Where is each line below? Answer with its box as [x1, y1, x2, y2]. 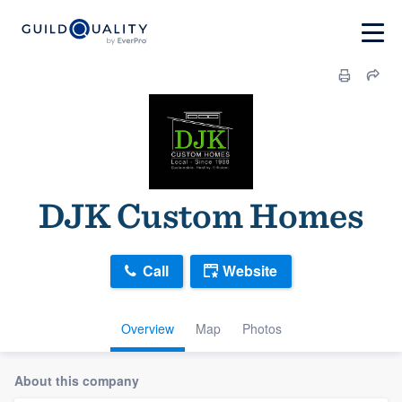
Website [223, 260, 277, 282]
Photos [241, 319, 282, 337]
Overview [120, 319, 174, 337]
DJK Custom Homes [39, 194, 363, 237]
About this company [14, 371, 139, 389]
